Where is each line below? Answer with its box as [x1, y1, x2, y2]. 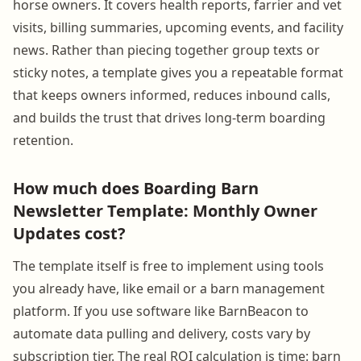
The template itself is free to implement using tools [13, 256, 324, 275]
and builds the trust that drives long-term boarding [13, 108, 326, 127]
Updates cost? [13, 222, 126, 244]
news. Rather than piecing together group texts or [13, 40, 320, 59]
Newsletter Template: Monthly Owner [13, 199, 317, 222]
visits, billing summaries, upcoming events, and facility [13, 18, 343, 36]
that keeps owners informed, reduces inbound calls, [13, 85, 330, 104]
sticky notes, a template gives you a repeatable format [13, 63, 343, 81]
